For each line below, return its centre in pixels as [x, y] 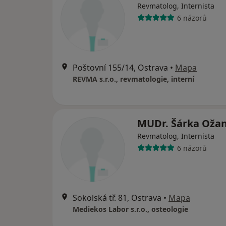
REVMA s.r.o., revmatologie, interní [133, 79]
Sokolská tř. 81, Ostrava [117, 198]
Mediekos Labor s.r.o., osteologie [130, 209]
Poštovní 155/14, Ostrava [120, 68]
